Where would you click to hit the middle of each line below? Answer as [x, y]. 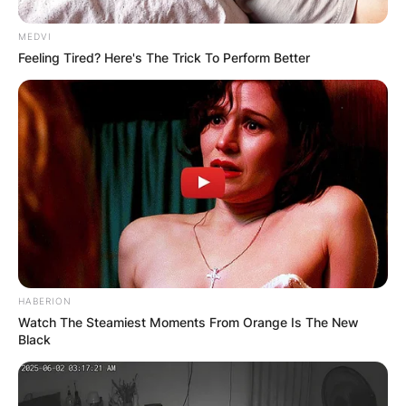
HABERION [45, 301]
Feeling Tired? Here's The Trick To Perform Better [164, 58]
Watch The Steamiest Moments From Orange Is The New [188, 323]
